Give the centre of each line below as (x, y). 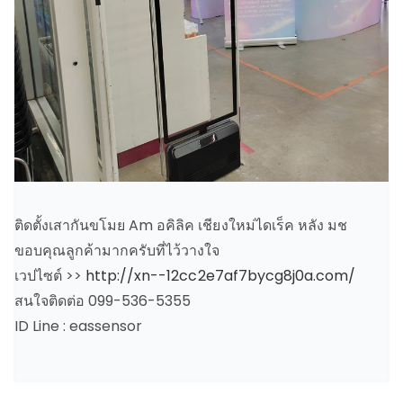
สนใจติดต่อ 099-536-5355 (103, 300)
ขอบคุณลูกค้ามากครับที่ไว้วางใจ (117, 250)
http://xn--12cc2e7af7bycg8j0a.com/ (220, 275)
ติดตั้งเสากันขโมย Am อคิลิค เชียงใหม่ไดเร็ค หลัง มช (181, 225)
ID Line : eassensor (79, 326)
